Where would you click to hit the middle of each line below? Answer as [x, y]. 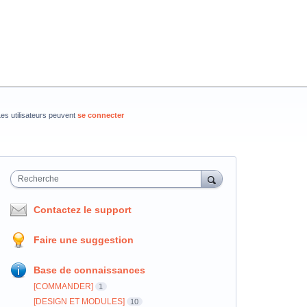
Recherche [38, 179]
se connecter [100, 115]
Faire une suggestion [83, 240]
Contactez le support [82, 210]
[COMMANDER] [63, 286]
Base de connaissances [89, 270]
